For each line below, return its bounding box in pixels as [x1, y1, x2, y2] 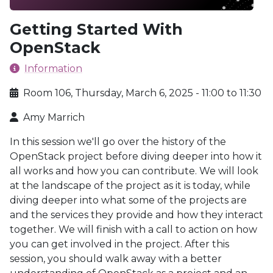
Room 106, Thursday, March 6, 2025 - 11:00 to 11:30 [23, 87, 261, 99]
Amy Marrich [23, 112, 85, 123]
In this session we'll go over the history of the [10, 136, 226, 147]
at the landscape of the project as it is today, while [10, 180, 250, 191]
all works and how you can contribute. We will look [10, 165, 258, 177]
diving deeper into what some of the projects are [10, 194, 247, 206]
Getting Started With [10, 20, 183, 38]
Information [24, 63, 82, 74]
